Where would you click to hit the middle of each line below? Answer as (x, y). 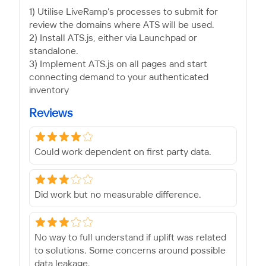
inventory (49, 90)
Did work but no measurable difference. (118, 195)
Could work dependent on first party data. (123, 153)
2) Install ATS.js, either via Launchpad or (113, 38)
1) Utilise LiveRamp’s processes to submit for (123, 12)
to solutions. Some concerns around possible (130, 251)
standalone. (54, 51)
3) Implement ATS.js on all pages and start (118, 64)
